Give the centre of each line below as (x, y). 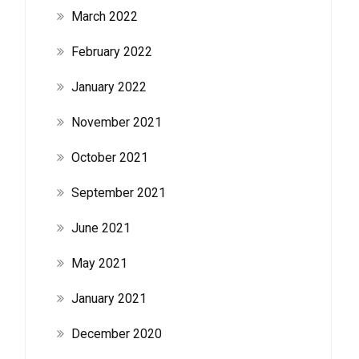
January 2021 (109, 298)
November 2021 (116, 122)
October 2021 (109, 157)
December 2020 (116, 334)
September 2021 (118, 193)
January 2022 (109, 87)
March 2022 (104, 16)
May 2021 (99, 263)
